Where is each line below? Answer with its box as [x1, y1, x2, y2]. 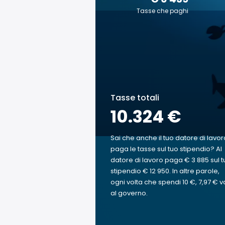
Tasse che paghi [137, 7, 188, 15]
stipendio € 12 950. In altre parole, [110, 166, 219, 176]
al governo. [110, 188, 148, 198]
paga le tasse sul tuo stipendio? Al [110, 144, 222, 154]
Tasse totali [110, 92, 159, 103]
